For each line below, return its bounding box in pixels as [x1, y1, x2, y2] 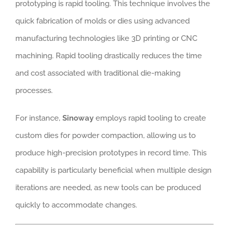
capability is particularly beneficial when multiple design [15, 165, 212, 175]
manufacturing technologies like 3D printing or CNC [15, 33, 197, 43]
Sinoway [62, 113, 94, 123]
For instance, [15, 113, 62, 123]
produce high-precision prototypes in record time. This [15, 148, 207, 157]
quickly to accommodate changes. [15, 200, 137, 210]
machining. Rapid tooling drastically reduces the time [15, 51, 202, 60]
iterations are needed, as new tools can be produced [15, 182, 201, 192]
